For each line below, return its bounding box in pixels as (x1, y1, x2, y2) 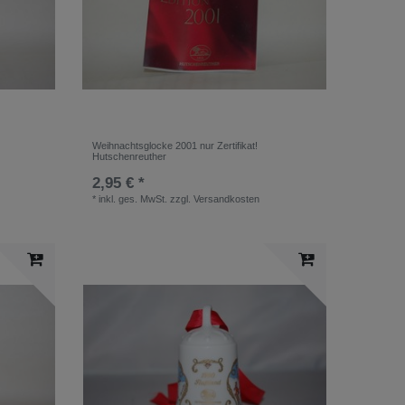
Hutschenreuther (92, 151, 167, 163)
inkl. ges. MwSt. (99, 193, 168, 205)
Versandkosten (193, 193, 260, 205)
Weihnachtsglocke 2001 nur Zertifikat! (92, 140, 259, 152)
